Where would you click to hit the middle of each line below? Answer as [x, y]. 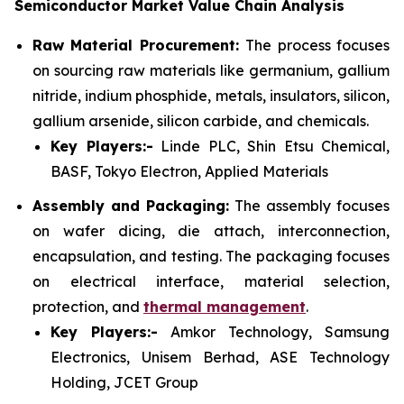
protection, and [88, 307]
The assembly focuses [312, 206]
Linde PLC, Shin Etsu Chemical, [271, 146]
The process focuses [318, 45]
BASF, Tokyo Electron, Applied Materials [189, 171]
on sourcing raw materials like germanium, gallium [211, 70]
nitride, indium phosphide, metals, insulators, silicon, [211, 95]
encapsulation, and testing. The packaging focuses [211, 257]
